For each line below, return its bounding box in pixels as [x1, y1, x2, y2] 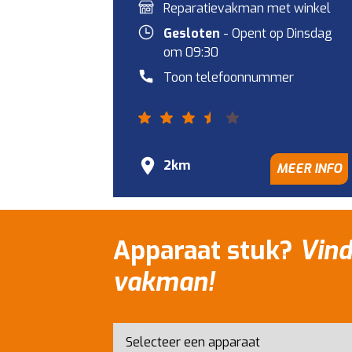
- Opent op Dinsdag [220, 25, 332, 42]
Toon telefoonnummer [163, 69, 294, 86]
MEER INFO [276, 160, 342, 177]
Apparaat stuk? [113, 234, 299, 267]
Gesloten [163, 25, 220, 42]
